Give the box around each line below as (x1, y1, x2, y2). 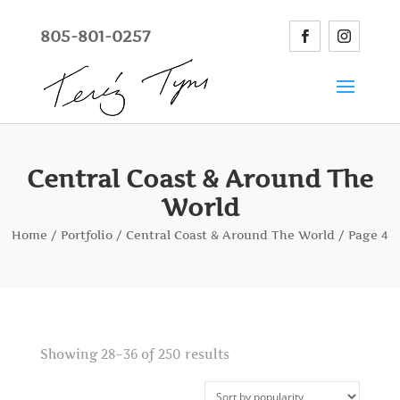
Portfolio (61, 228, 112, 242)
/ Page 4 (335, 228, 388, 242)
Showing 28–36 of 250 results (39, 346, 229, 362)
